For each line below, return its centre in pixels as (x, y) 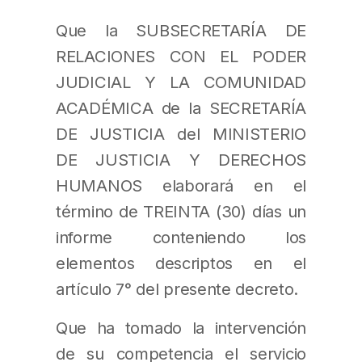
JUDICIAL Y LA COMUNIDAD (181, 82)
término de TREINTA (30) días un (181, 211)
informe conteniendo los (181, 237)
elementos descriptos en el (181, 263)
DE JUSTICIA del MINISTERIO (181, 133)
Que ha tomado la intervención (181, 327)
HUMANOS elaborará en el (181, 185)
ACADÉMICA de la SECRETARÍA (181, 107)
